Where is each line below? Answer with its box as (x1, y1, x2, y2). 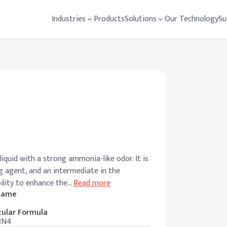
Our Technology (165, 12, 218, 26)
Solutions (125, 12, 157, 26)
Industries (52, 12, 86, 26)
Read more (73, 176, 110, 190)
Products (94, 12, 125, 26)
